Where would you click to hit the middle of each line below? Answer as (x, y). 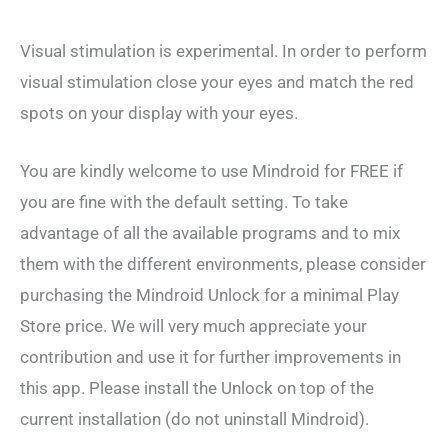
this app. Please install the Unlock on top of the (197, 387)
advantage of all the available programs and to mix (210, 232)
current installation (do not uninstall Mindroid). (194, 418)
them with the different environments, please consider (223, 263)
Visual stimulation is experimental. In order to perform (223, 50)
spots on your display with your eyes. (159, 112)
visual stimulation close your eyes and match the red (217, 81)
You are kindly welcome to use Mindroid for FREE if (211, 170)
